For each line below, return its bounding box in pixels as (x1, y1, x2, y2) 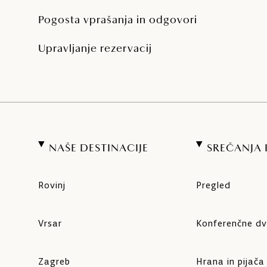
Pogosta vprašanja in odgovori (38, 15, 197, 27)
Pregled (195, 179, 231, 191)
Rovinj (38, 179, 66, 191)
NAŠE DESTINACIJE (48, 143, 148, 155)
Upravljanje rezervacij (38, 44, 152, 55)
